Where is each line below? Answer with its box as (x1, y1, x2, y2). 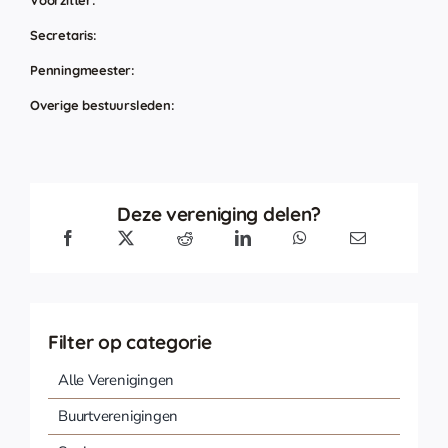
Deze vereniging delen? (117, 202, 322, 227)
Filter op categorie (47, 330, 212, 355)
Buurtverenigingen (57, 406, 179, 427)
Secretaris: (29, 27, 97, 44)
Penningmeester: (29, 62, 136, 79)
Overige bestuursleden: (29, 97, 175, 114)
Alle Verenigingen (57, 370, 175, 391)
